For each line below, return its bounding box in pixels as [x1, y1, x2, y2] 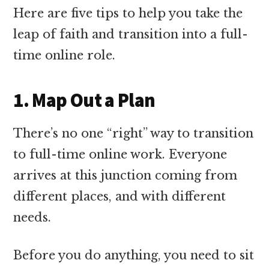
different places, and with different [13, 189, 226, 204]
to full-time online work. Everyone [13, 147, 228, 162]
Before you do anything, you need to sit [13, 247, 255, 262]
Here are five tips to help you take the [13, 5, 243, 20]
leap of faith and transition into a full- [13, 26, 249, 41]
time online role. [13, 47, 116, 62]
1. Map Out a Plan [13, 88, 156, 112]
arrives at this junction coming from [13, 168, 238, 183]
